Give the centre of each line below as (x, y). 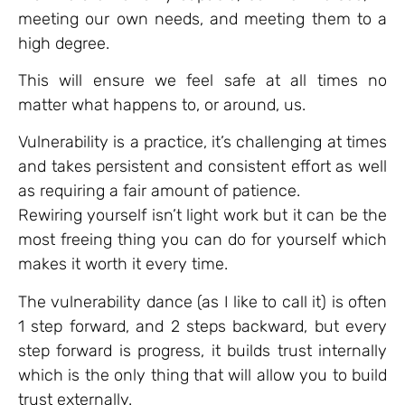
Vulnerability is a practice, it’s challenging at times (202, 142)
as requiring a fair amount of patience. (159, 191)
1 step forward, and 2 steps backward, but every (202, 326)
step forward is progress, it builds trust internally (202, 350)
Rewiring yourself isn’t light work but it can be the (202, 216)
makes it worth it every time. (123, 264)
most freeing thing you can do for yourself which (202, 240)
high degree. (64, 43)
